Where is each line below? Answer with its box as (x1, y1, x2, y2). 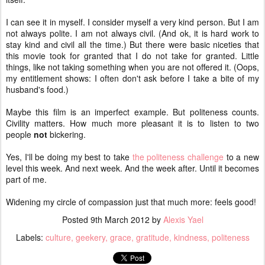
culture (45, 231, 71, 243)
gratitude (135, 231, 169, 243)
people (6, 128, 34, 140)
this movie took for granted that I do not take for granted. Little (6, 49, 259, 62)
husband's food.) (6, 83, 69, 95)
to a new (223, 150, 260, 163)
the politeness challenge (132, 150, 224, 163)
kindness (173, 231, 207, 243)
